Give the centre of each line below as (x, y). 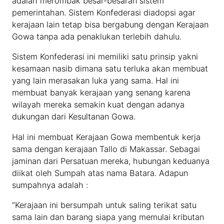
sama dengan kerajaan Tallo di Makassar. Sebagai (106, 149)
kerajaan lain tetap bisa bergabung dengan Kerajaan (110, 25)
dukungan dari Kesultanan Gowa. (74, 117)
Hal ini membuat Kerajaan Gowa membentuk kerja (106, 137)
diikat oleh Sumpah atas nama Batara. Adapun (100, 173)
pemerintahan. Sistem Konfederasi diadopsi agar (104, 13)
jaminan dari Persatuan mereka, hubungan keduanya (111, 161)
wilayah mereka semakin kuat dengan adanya (98, 105)
